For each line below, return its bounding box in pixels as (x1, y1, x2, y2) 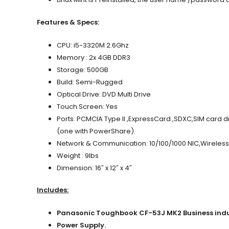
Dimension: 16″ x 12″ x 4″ (57, 163, 132, 173)
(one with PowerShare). (57, 126, 135, 136)
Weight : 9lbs (57, 150, 99, 161)
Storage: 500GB (57, 64, 108, 75)
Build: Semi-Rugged (57, 77, 123, 87)
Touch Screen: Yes (57, 101, 118, 111)
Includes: (37, 185, 68, 195)
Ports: (57, 113, 77, 124)
